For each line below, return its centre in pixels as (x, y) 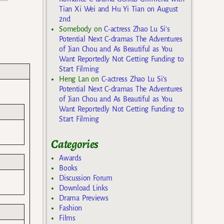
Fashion (71, 208)
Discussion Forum (86, 178)
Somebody (75, 29)
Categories (75, 144)
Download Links (83, 188)
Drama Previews (84, 198)
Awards (70, 158)
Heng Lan (74, 79)
